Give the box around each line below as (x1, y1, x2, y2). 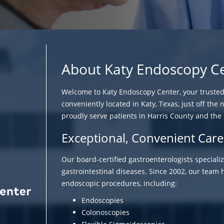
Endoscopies (81, 195, 123, 205)
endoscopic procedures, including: (61, 178, 177, 188)
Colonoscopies (81, 207, 129, 217)
